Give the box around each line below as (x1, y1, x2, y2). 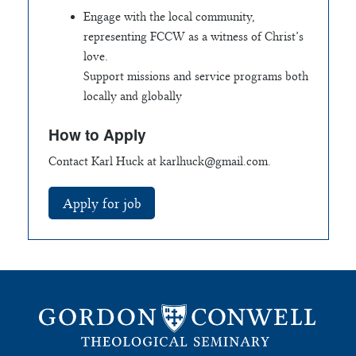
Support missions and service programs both (83, 69, 308, 83)
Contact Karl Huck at (48, 154, 160, 168)
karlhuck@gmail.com (159, 154, 268, 168)
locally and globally (83, 89, 182, 103)
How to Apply (48, 123, 146, 145)
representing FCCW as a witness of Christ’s (83, 29, 304, 44)
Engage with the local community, (83, 10, 255, 24)
